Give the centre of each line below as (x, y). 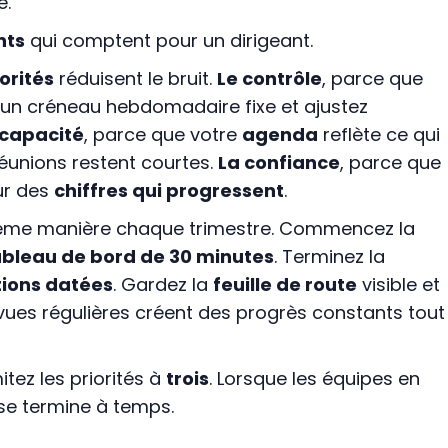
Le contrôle (269, 79)
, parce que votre (162, 135)
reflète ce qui (378, 135)
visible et (398, 285)
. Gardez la (162, 285)
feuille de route (284, 285)
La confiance (278, 163)
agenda (279, 135)
